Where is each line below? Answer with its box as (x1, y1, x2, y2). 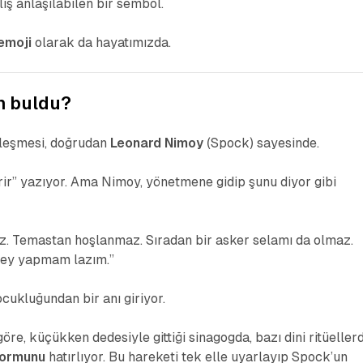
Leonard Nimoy (110, 135, 204, 152)
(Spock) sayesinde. (203, 135, 320, 152)
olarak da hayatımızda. (32, 35, 172, 51)
